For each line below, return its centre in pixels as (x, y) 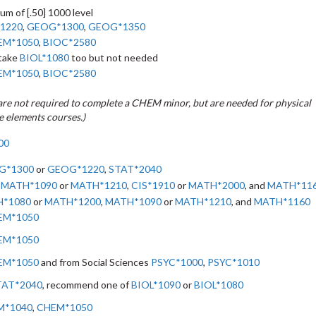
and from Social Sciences (95, 262)
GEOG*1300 (55, 26)
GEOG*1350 (117, 26)
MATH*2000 (217, 185)
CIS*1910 (153, 185)
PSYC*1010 (233, 262)
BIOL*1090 (156, 285)
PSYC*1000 (177, 262)
